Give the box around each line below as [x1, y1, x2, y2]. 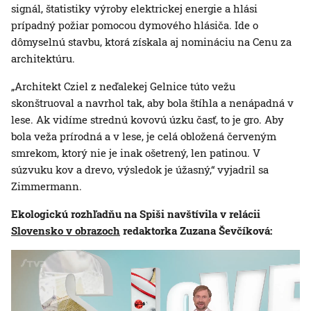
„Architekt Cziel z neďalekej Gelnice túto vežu [11, 79, 235, 94]
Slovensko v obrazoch [11, 224, 120, 238]
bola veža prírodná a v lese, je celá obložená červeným [11, 129, 276, 144]
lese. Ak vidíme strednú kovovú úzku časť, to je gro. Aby [11, 112, 284, 127]
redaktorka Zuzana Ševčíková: [120, 224, 272, 238]
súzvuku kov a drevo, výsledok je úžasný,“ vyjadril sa [11, 162, 269, 177]
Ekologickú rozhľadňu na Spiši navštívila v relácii [11, 207, 260, 221]
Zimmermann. [11, 179, 82, 194]
